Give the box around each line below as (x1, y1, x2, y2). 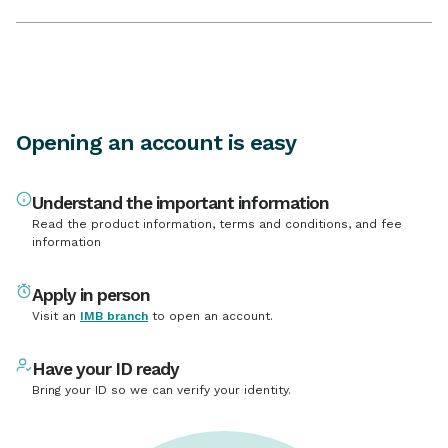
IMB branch (80, 309, 148, 324)
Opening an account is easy (16, 130, 296, 156)
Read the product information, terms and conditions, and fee (32, 217, 402, 232)
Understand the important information (32, 193, 329, 214)
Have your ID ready (32, 359, 179, 380)
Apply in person (32, 285, 150, 306)
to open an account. (148, 309, 273, 324)
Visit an (32, 309, 80, 324)
